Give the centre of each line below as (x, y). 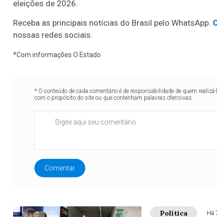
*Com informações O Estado (57, 55)
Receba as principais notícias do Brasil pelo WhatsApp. (113, 23)
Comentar (60, 168)
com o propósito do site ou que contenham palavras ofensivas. (114, 98)
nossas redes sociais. (54, 35)
